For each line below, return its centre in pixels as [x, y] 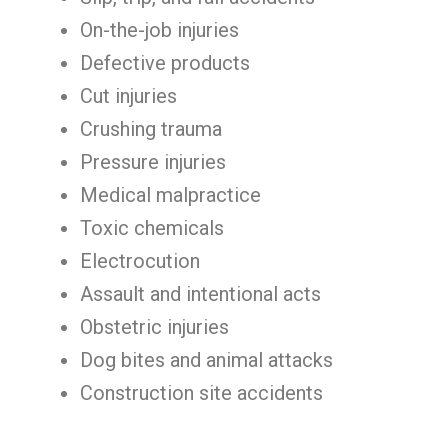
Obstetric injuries [154, 327]
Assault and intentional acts [200, 294]
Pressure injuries [153, 162]
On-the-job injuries [159, 30]
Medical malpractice [170, 195]
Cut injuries [128, 96]
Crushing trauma [151, 129]
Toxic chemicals [152, 228]
